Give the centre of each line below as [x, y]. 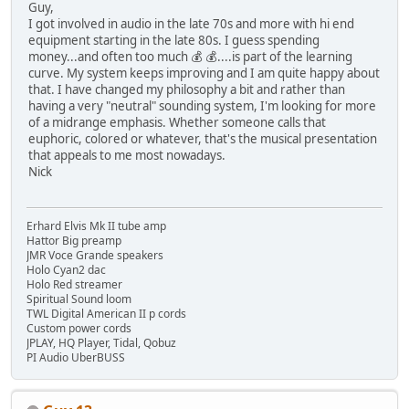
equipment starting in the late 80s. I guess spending [174, 41]
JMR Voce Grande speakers [95, 255]
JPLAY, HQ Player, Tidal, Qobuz [101, 342]
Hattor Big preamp [74, 240]
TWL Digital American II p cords [106, 313]
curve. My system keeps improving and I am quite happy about [204, 73]
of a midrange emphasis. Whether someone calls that [177, 123]
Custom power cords [79, 328]
